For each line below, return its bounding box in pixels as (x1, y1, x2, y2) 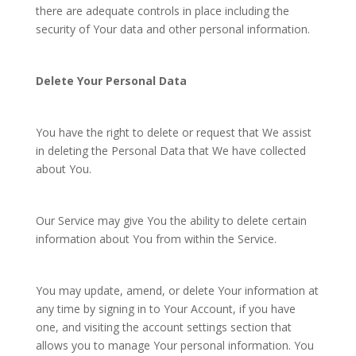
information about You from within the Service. (35, 231, 277, 246)
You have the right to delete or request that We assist (35, 125, 311, 140)
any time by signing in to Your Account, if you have (35, 301, 296, 316)
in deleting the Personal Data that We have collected (35, 143, 306, 158)
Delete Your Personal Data (35, 73, 187, 88)
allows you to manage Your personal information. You (35, 338, 314, 353)
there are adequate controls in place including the (35, 3, 289, 18)
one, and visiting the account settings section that (35, 319, 292, 335)
